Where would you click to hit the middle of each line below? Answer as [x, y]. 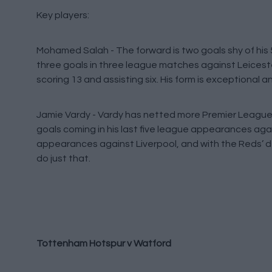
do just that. [63, 158]
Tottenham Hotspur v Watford [104, 243]
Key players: [63, 15]
